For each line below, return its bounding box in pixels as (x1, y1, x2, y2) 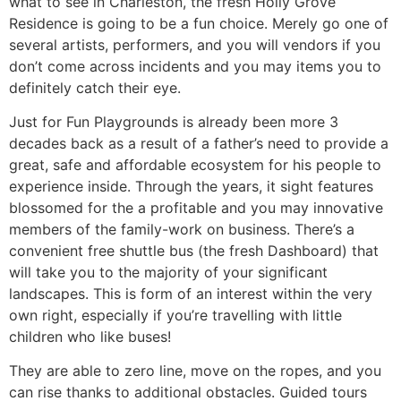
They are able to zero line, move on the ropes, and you (9, 362, 381, 380)
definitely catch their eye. (9, 78, 181, 97)
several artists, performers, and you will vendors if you (9, 35, 380, 54)
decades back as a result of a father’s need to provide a (9, 133, 388, 152)
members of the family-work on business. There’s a (9, 219, 354, 238)
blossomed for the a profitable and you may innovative (9, 198, 383, 217)
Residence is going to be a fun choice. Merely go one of (9, 13, 388, 32)
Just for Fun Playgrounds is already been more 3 (9, 112, 338, 131)
